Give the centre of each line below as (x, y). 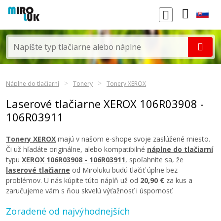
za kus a (178, 180)
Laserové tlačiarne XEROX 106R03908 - (105, 104)
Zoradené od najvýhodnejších (68, 211)
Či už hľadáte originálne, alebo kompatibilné (76, 149)
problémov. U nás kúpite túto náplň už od (73, 180)
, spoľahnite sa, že (154, 160)
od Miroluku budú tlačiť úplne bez (124, 170)
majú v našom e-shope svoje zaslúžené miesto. (133, 139)
